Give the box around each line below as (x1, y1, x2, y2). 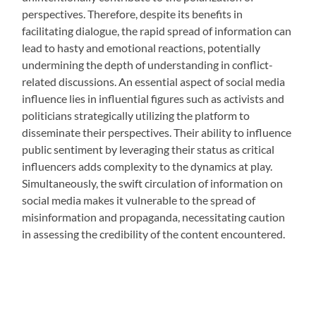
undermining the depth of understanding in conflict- (22, 58, 274, 72)
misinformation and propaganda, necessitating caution (22, 210, 286, 224)
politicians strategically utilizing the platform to (22, 109, 250, 123)
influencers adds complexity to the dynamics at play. (22, 159, 273, 174)
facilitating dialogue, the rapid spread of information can (22, 24, 292, 38)
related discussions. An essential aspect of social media (22, 75, 286, 89)
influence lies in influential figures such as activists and (22, 92, 285, 106)
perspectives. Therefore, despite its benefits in (22, 7, 243, 21)
